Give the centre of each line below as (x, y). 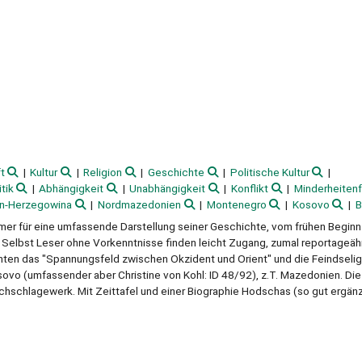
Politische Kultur (269, 173)
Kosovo (311, 205)
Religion (103, 173)
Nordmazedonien (140, 205)
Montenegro (236, 205)
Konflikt (250, 189)
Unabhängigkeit (168, 189)
